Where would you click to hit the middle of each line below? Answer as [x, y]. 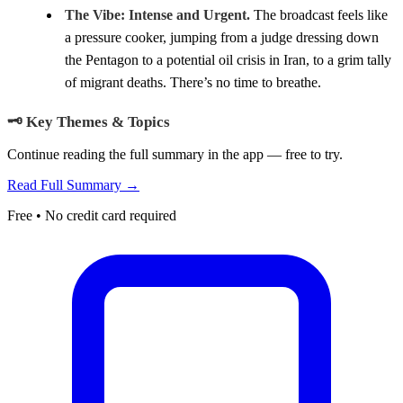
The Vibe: [95, 15]
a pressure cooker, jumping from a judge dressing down [222, 38]
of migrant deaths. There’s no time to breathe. [193, 83]
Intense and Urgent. [189, 15]
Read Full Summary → [73, 185]
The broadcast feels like [319, 15]
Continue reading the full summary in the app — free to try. [175, 155]
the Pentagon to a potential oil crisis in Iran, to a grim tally [228, 60]
